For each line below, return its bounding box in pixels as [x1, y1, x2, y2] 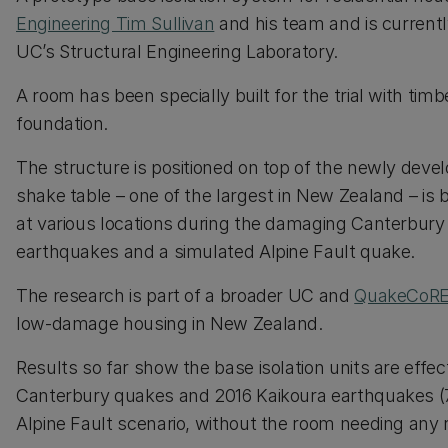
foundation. [16, 113, 113, 134]
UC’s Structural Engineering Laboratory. [16, 41, 338, 62]
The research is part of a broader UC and [16, 285, 355, 306]
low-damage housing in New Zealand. [16, 313, 323, 334]
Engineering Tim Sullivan [16, 13, 215, 34]
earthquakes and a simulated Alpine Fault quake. [16, 241, 416, 262]
